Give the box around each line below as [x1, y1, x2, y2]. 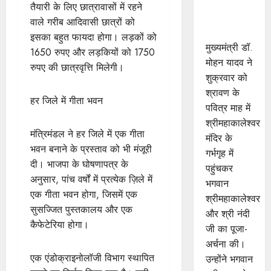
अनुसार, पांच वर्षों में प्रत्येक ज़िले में [30, 172, 152, 186]
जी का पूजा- [205, 222, 247, 236]
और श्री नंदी [205, 207, 250, 221]
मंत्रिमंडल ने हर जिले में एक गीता [30, 126, 145, 141]
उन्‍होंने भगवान [205, 252, 253, 266]
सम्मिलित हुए [205, 25, 249, 39]
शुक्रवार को [205, 71, 247, 85]
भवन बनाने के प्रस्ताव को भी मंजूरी [30, 142, 152, 156]
